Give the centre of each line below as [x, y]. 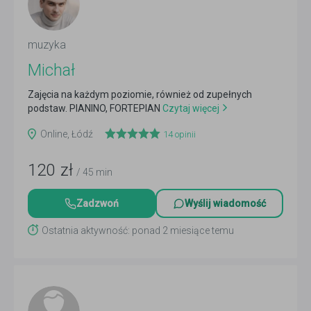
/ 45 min [94, 172]
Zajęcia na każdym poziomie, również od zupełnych [140, 94]
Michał [51, 70]
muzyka [47, 45]
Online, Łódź [68, 134]
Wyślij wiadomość [225, 203]
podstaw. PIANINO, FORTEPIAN [94, 108]
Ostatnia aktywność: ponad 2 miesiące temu [138, 230]
